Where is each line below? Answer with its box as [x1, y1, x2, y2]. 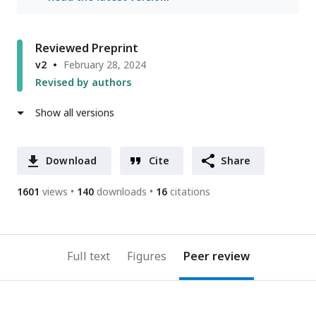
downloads [97, 185, 147, 199]
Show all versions [35, 106, 114, 120]
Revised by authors [35, 75, 131, 90]
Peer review [183, 248, 250, 265]
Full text [66, 248, 110, 265]
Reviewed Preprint [35, 40, 138, 56]
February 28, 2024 [63, 58, 146, 72]
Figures [126, 248, 166, 265]
